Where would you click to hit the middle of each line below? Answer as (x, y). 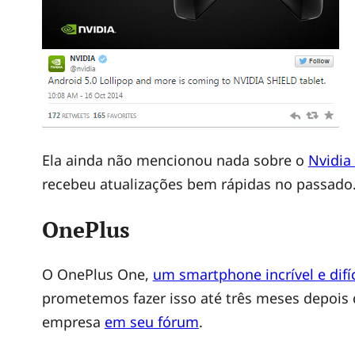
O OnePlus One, (97, 274)
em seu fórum (151, 321)
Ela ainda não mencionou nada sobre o (175, 160)
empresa (73, 321)
